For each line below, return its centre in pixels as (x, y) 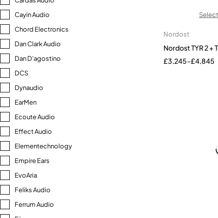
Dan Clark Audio (38, 44)
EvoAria (26, 175)
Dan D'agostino (38, 58)
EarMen (26, 102)
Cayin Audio (32, 15)
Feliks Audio (33, 190)
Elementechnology (43, 146)
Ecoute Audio (35, 117)
